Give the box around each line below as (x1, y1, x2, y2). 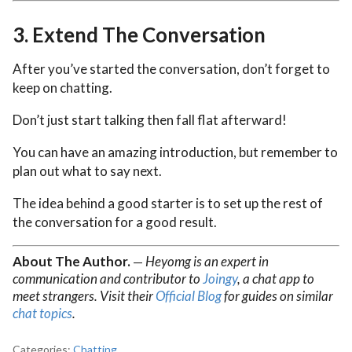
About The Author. (13, 252, 130, 269)
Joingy (203, 269, 237, 287)
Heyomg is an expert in (145, 252, 269, 269)
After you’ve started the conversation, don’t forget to (13, 60, 330, 77)
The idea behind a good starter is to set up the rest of (13, 194, 323, 211)
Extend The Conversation (32, 22, 266, 46)
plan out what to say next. (13, 162, 162, 179)
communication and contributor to (13, 269, 203, 287)
